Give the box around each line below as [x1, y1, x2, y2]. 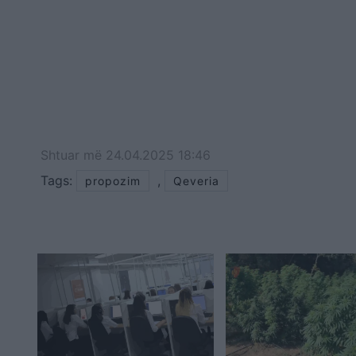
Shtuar [41, 147, 83, 164]
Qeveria [173, 174, 219, 188]
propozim [85, 174, 141, 188]
